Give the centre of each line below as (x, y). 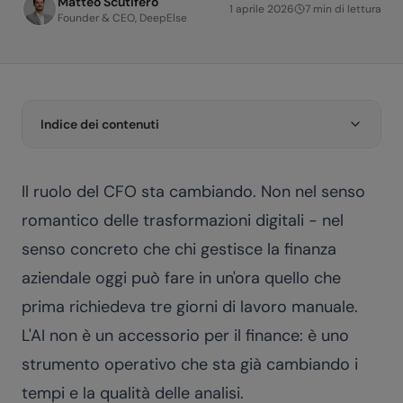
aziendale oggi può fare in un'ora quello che (181, 278)
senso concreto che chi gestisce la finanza (179, 249)
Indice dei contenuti (100, 124)
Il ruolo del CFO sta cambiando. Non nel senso (193, 192)
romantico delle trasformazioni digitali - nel (183, 220)
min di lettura (346, 9)
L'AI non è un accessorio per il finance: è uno (185, 336)
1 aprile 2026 (262, 9)
